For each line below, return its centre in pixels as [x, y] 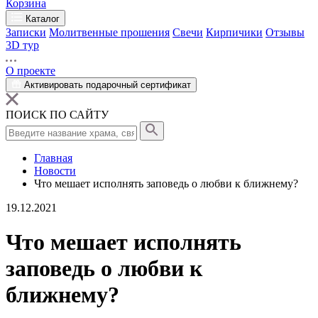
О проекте [31, 71]
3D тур [22, 45]
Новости [55, 171]
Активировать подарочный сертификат [108, 85]
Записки [26, 32]
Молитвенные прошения [109, 32]
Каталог [43, 19]
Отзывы [285, 32]
